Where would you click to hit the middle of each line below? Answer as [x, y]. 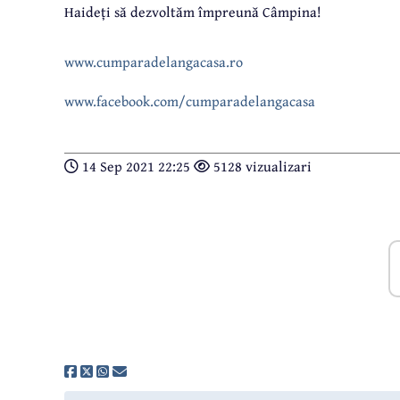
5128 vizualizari [261, 167]
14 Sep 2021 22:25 [136, 167]
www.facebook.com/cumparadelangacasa [190, 101]
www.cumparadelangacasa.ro [154, 62]
